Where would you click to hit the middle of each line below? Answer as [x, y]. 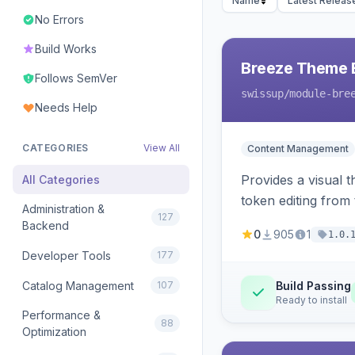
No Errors [59, 19]
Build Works [66, 49]
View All [162, 148]
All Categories [61, 179]
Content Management [298, 149]
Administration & [63, 209]
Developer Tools [67, 255]
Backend [46, 225]
